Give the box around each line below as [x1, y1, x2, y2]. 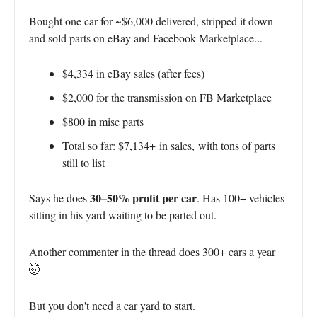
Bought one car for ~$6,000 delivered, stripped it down [29, 13, 273, 28]
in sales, [159, 137, 195, 153]
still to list [62, 154, 105, 170]
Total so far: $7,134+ [62, 137, 156, 153]
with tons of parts [198, 137, 275, 153]
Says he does [29, 190, 90, 205]
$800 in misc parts [62, 113, 144, 129]
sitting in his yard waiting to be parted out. [29, 207, 217, 222]
